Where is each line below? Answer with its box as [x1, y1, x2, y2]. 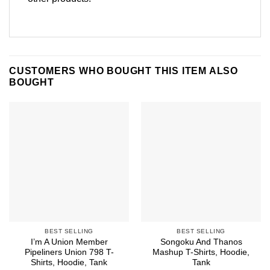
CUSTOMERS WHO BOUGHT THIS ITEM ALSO [9, 65, 238, 76]
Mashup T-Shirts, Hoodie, [152, 248, 250, 257]
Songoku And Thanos [160, 237, 242, 247]
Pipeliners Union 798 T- [24, 248, 114, 257]
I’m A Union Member [30, 237, 108, 247]
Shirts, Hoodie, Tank [31, 258, 107, 268]
